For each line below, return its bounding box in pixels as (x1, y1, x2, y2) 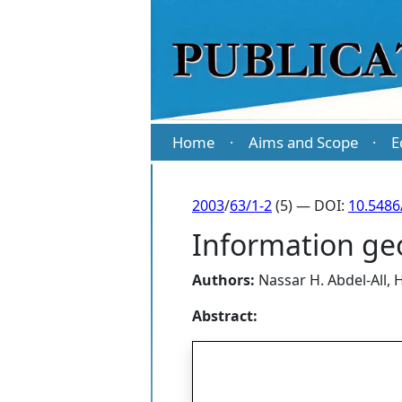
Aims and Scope (248, 132, 358, 153)
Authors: (192, 270, 255, 291)
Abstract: (192, 306, 258, 327)
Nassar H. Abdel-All (258, 270, 387, 291)
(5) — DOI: (272, 196, 348, 216)
